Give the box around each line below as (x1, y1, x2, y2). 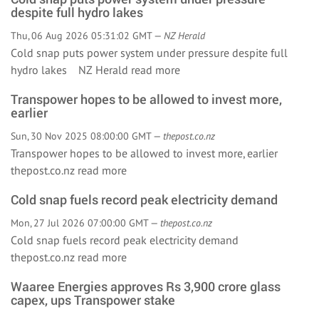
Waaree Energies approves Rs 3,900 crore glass (11, 278, 281, 295)
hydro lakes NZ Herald (11, 63, 131, 77)
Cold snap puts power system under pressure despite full (11, 46, 288, 60)
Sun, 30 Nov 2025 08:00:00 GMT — (11, 130, 163, 142)
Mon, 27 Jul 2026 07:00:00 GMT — (11, 216, 160, 229)
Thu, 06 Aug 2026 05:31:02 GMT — (11, 29, 164, 42)
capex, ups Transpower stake (11, 291, 175, 308)
